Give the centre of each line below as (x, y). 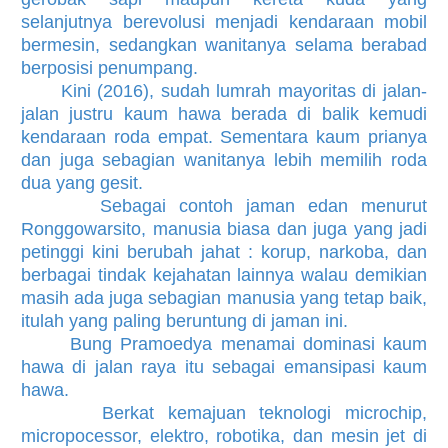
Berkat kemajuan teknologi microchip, (224, 412)
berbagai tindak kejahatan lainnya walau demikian (224, 274)
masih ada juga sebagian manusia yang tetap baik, (224, 297)
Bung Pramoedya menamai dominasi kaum (224, 343)
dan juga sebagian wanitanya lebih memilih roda (224, 159)
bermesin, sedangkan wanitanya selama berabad (224, 44)
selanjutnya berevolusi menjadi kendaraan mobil (224, 21)
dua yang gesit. (82, 182)
